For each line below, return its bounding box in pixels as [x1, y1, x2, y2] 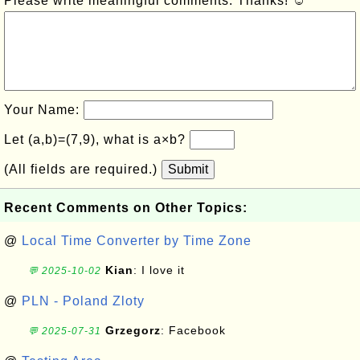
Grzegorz [105, 324, 161, 337]
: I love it [133, 264, 185, 276]
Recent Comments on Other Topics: [4, 201, 247, 215]
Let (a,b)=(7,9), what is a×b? [4, 133, 190, 146]
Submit [168, 162, 208, 176]
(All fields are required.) [4, 162, 162, 176]
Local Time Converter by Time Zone [22, 234, 252, 247]
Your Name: [4, 103, 84, 117]
